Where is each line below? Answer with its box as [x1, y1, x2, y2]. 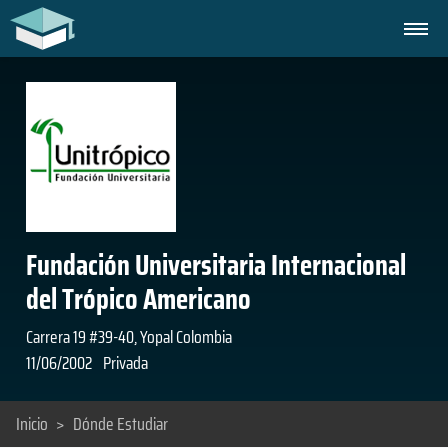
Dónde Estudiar [73, 410, 168, 438]
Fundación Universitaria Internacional [25, 242, 406, 288]
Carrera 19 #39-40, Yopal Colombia [25, 323, 232, 351]
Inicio [16, 410, 48, 438]
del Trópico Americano [25, 276, 251, 322]
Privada [102, 349, 148, 377]
